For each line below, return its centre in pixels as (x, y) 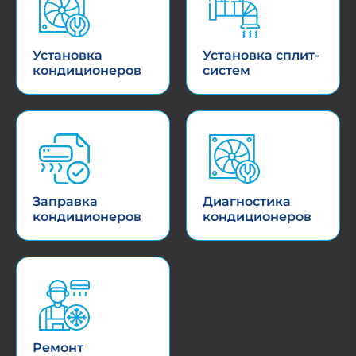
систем (226, 70)
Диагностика (247, 201)
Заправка (65, 201)
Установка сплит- (261, 55)
